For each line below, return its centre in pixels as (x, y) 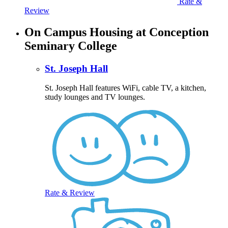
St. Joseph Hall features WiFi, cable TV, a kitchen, (125, 88)
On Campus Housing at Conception (117, 32)
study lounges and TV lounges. (95, 97)
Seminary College (71, 46)
